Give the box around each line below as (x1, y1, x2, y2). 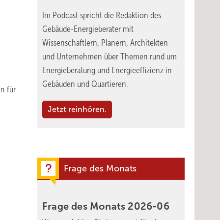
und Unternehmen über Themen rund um (42, 52, 177, 61)
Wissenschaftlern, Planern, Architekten (42, 38, 168, 48)
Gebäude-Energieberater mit (42, 24, 134, 34)
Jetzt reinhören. (48, 105, 107, 113)
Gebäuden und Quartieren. (42, 79, 128, 89)
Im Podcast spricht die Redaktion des (42, 10, 161, 20)
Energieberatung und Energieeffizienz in (42, 65, 172, 75)
